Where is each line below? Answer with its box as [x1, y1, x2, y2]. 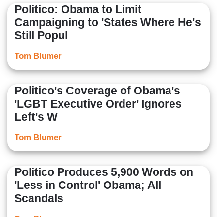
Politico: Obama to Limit [15, 3, 141, 16]
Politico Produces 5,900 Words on [15, 166, 193, 179]
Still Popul [15, 29, 68, 42]
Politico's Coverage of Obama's [15, 84, 180, 97]
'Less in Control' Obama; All [15, 179, 161, 192]
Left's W [15, 110, 58, 124]
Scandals [15, 192, 63, 205]
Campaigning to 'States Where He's [15, 16, 201, 29]
